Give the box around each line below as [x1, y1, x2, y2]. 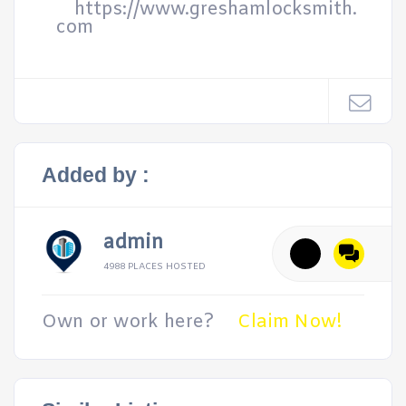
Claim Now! [237, 310, 343, 334]
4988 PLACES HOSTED [103, 261, 206, 273]
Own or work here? [42, 310, 214, 334]
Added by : [42, 163, 150, 187]
